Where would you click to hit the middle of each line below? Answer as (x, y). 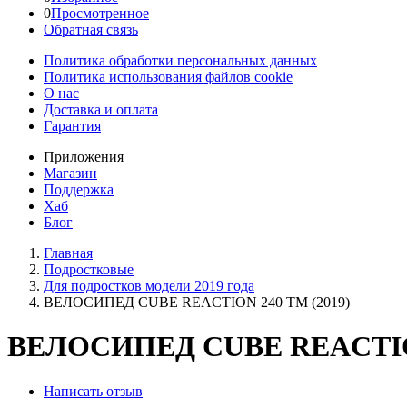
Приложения (84, 157)
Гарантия (72, 126)
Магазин (70, 173)
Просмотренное (100, 13)
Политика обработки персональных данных (180, 60)
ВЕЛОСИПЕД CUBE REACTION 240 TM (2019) (197, 302)
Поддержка (79, 189)
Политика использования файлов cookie (168, 77)
